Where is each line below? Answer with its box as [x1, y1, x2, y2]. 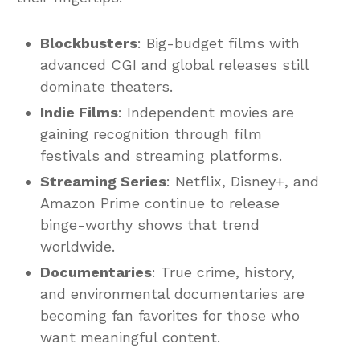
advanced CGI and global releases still [40, 55, 309, 73]
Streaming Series [40, 172, 166, 190]
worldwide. [40, 237, 115, 255]
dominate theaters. [40, 77, 173, 95]
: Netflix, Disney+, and [166, 172, 319, 190]
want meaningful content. [40, 328, 220, 346]
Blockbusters [40, 34, 137, 51]
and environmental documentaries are [40, 284, 305, 302]
